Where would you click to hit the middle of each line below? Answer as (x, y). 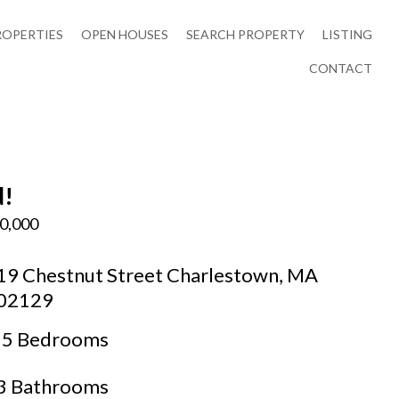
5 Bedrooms (56, 339)
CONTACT (340, 68)
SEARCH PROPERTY (245, 34)
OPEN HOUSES (124, 34)
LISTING (347, 34)
